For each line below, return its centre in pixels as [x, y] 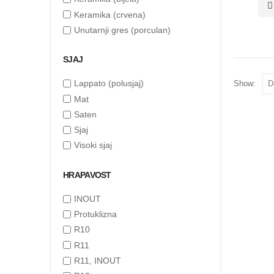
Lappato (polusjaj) [109, 83]
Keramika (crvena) [110, 14]
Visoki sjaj [93, 145]
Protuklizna [95, 214]
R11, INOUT [98, 261]
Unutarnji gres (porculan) [122, 30]
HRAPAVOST [87, 175]
